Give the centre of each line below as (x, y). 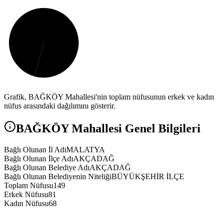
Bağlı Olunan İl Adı (35, 150)
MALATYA (86, 150)
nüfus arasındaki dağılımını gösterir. (60, 106)
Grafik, (16, 97)
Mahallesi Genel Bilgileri (135, 129)
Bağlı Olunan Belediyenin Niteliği (58, 177)
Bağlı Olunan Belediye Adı (47, 168)
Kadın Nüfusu (26, 204)
